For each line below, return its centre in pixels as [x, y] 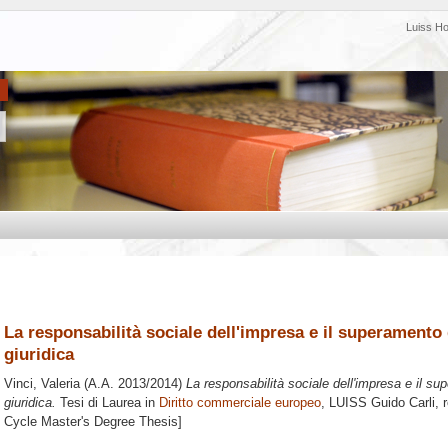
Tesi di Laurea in [107, 403]
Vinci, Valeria [42, 384]
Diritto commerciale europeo [240, 403]
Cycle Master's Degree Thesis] [93, 422]
